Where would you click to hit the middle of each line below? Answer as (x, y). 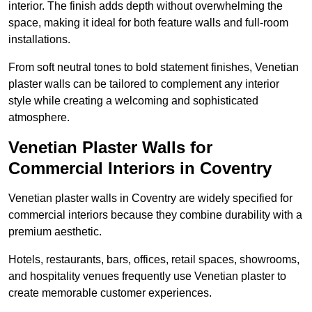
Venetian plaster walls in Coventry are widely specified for (150, 198)
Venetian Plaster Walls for (110, 148)
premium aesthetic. (55, 232)
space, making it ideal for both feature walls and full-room (148, 23)
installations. (39, 40)
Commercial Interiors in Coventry (140, 169)
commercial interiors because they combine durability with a (155, 215)
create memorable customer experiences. (110, 293)
